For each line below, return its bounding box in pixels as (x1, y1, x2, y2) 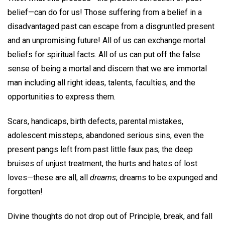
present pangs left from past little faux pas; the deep (8, 144, 193, 154)
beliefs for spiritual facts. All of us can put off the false (8, 49, 200, 59)
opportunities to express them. (8, 91, 116, 101)
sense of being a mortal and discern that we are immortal (8, 63, 207, 73)
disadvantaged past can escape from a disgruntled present (8, 21, 214, 31)
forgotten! (8, 186, 43, 196)
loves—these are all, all (8, 172, 90, 182)
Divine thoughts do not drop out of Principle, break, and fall (8, 211, 212, 221)
